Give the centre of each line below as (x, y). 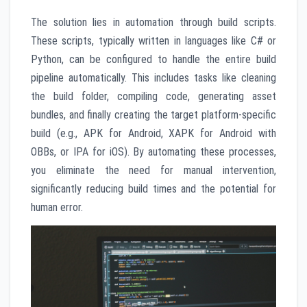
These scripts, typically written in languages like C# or (153, 41)
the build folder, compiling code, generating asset (153, 97)
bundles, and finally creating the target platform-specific (153, 115)
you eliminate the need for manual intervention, (153, 171)
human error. (57, 208)
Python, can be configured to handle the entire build (153, 60)
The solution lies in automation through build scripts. (153, 23)
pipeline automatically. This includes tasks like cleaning (153, 78)
